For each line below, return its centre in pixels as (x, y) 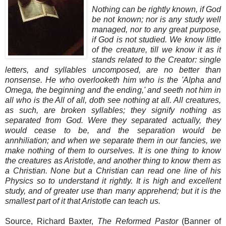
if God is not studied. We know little (156, 39)
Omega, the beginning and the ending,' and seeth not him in (113, 90)
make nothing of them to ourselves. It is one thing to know (113, 150)
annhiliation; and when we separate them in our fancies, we (113, 140)
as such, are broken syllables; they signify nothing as (113, 110)
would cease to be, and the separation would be (113, 130)
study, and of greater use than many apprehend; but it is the (113, 191)
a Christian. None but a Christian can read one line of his (113, 171)
